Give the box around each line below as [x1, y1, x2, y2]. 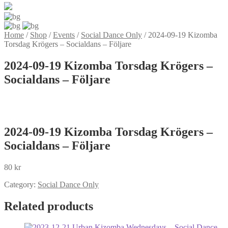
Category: [4, 180, 38, 189]
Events [53, 31, 75, 39]
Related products [4, 199, 93, 213]
